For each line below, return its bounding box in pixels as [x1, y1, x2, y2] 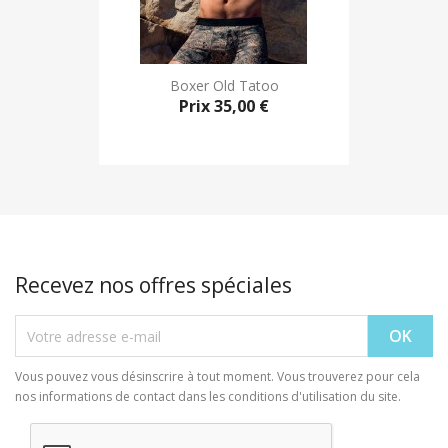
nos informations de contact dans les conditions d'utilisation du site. [15, 388, 401, 406]
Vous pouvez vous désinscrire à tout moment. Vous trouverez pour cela [15, 368, 420, 386]
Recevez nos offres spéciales [15, 271, 292, 300]
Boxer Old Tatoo [169, 75, 279, 95]
